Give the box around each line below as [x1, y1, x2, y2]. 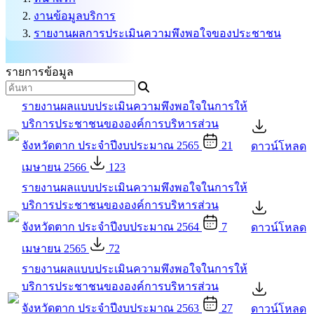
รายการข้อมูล [6, 66, 74, 78]
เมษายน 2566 [22, 161, 86, 173]
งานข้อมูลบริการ [34, 9, 116, 22]
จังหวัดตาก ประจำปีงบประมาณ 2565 [22, 139, 199, 151]
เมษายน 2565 [22, 243, 86, 254]
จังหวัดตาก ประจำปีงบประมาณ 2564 [22, 221, 199, 233]
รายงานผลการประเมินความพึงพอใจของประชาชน [34, 27, 281, 39]
